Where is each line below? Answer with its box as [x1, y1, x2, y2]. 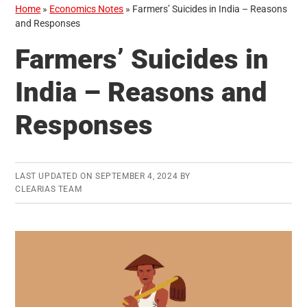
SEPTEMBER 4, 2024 [95, 171, 178, 182]
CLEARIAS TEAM [15, 184, 82, 195]
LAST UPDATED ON [15, 171, 95, 182]
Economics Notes [49, 3, 124, 15]
